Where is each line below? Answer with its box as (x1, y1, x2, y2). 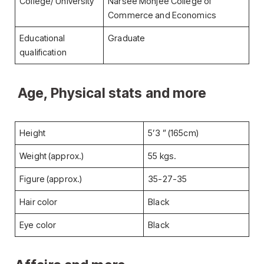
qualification (19, 47, 67, 58)
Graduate (108, 33, 146, 44)
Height (19, 128, 45, 139)
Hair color (19, 197, 58, 208)
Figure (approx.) (19, 174, 82, 185)
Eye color (19, 220, 57, 231)
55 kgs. (148, 151, 177, 162)
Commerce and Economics (108, 10, 216, 21)
